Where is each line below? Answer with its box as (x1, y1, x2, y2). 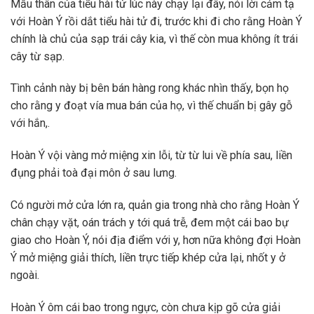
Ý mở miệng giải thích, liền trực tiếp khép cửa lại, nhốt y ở (11, 250, 285, 264)
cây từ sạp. (11, 49, 64, 63)
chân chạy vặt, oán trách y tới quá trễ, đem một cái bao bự (11, 215, 289, 229)
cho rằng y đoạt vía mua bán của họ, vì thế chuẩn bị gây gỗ (11, 99, 292, 113)
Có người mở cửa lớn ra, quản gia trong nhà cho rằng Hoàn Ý (11, 198, 299, 212)
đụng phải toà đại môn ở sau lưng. (11, 166, 177, 180)
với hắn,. (11, 116, 50, 130)
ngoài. (11, 268, 39, 282)
